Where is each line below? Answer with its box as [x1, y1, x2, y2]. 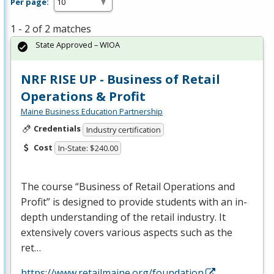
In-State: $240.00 [57, 143, 118, 154]
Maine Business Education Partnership [21, 106, 163, 117]
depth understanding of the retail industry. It [21, 210, 226, 224]
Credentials [33, 123, 81, 134]
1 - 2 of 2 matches [10, 22, 91, 35]
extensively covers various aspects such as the [21, 226, 232, 240]
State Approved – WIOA [35, 39, 120, 50]
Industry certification [86, 124, 161, 135]
